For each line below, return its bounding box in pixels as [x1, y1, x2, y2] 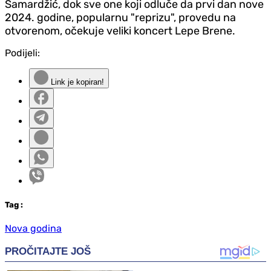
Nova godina [5, 222, 62, 234]
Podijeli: [5, 47, 40, 59]
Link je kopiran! [48, 77, 104, 87]
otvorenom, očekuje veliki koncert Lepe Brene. [5, 24, 235, 38]
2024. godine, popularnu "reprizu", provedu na [5, 10, 236, 24]
